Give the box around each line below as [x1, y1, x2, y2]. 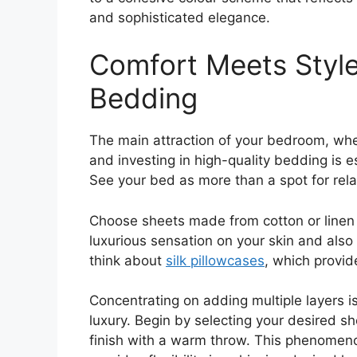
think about [89, 252, 166, 269]
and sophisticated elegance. [89, 9, 270, 25]
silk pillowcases [166, 252, 265, 269]
